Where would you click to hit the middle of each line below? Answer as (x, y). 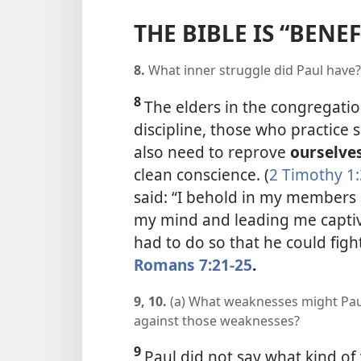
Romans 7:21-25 (193, 264)
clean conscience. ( (201, 174)
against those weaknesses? (217, 320)
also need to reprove (212, 151)
